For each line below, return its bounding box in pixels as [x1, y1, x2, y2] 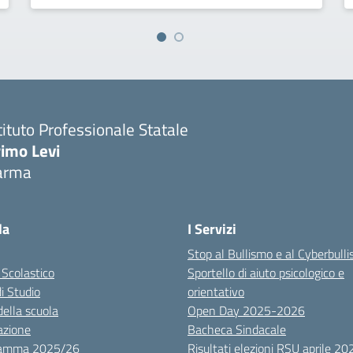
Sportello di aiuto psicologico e [188, 263, 344, 282]
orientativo [188, 282, 244, 301]
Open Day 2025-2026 [188, 301, 305, 320]
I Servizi [188, 218, 236, 240]
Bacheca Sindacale [188, 320, 286, 339]
